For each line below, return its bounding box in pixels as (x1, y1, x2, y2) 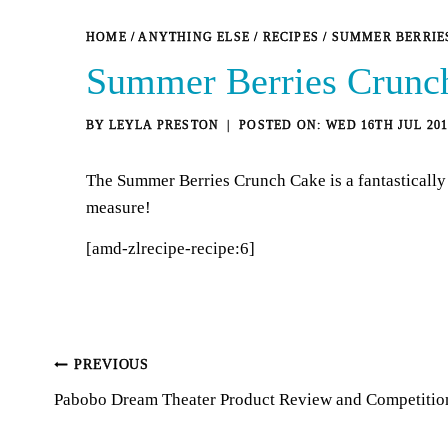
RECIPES (262, 29, 320, 44)
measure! (86, 197, 155, 217)
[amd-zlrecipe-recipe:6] (86, 238, 255, 258)
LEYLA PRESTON (108, 117, 220, 132)
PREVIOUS (74, 357, 149, 373)
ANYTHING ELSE (138, 29, 251, 44)
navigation (53, 396, 171, 428)
